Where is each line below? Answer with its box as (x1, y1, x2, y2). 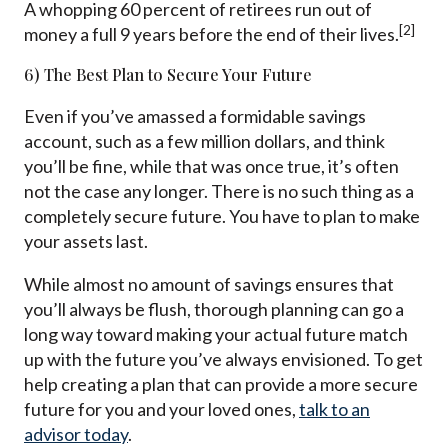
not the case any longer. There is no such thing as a (24, 180, 414, 203)
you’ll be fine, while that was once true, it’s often (24, 155, 399, 178)
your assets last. (24, 230, 148, 253)
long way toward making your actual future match (24, 323, 408, 346)
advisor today (24, 423, 128, 446)
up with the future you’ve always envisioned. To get (24, 348, 423, 371)
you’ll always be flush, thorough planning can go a (24, 298, 404, 321)
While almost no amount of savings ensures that (24, 273, 394, 296)
